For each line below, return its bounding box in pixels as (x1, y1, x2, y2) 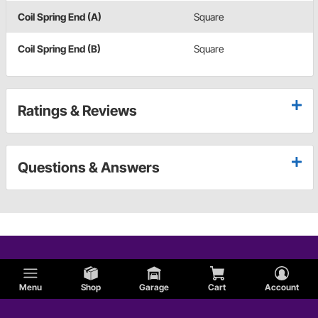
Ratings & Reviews (18, 102, 137, 119)
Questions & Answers (18, 158, 160, 176)
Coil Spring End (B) (18, 42, 101, 55)
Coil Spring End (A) (18, 10, 102, 23)
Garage (139, 282, 170, 292)
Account (264, 282, 299, 292)
